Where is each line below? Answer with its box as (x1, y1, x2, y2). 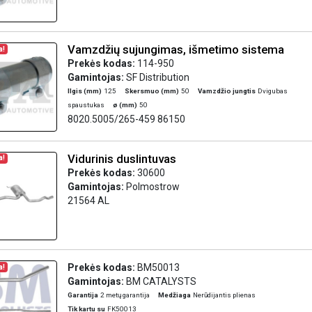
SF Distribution (125, 72, 189, 83)
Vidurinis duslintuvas (67, 151, 176, 166)
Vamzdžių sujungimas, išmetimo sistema (67, 42, 284, 56)
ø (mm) (112, 101, 137, 109)
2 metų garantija (100, 291, 150, 299)
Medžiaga (157, 291, 191, 299)
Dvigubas (257, 87, 288, 95)
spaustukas (67, 101, 104, 109)
